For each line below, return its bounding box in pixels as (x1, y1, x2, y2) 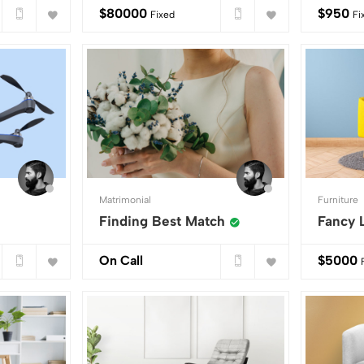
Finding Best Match (98, 213, 225, 230)
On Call (98, 253, 143, 269)
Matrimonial (98, 194, 151, 206)
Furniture (318, 194, 359, 206)
